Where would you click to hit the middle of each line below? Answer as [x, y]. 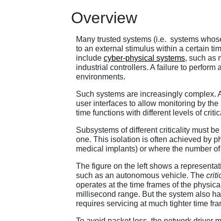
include [90, 58]
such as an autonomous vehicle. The [141, 176]
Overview [104, 18]
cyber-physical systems [144, 58]
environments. [101, 77]
